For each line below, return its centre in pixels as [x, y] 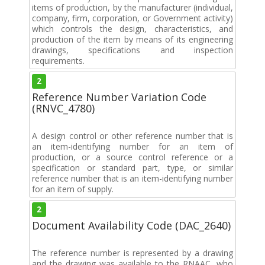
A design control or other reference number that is [132, 135]
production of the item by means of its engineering [132, 39]
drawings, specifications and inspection [132, 50]
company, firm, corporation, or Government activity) [132, 18]
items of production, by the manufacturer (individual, [132, 7]
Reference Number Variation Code [119, 97]
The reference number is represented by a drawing [132, 253]
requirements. [58, 60]
